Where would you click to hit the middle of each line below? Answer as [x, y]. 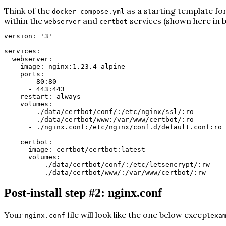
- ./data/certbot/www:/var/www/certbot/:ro [111, 120]
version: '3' [28, 36]
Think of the [28, 11]
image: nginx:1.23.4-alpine [73, 67]
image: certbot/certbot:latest [87, 150]
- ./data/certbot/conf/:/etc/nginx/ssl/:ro [111, 112]
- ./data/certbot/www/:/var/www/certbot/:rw [121, 173]
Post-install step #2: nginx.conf [83, 193]
